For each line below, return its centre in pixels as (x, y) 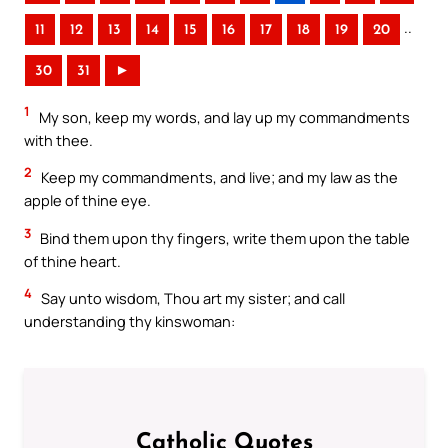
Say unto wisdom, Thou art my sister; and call (191, 298)
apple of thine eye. (87, 200)
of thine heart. (72, 260)
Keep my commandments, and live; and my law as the (218, 177)
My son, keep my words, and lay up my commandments (223, 116)
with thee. (58, 139)
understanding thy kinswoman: (129, 321)
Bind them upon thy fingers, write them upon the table (223, 237)
